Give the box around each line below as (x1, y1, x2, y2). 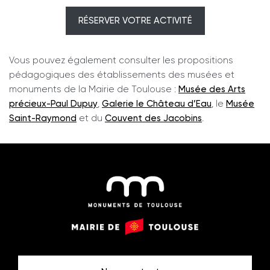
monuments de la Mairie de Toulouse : (9, 83, 178, 95)
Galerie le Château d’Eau (102, 98, 212, 109)
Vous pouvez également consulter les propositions (9, 54, 233, 66)
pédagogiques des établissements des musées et (9, 69, 234, 80)
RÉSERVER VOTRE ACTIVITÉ (78, 14, 192, 26)
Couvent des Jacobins (105, 112, 202, 124)
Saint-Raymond (9, 112, 77, 124)
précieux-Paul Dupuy (9, 98, 98, 109)
